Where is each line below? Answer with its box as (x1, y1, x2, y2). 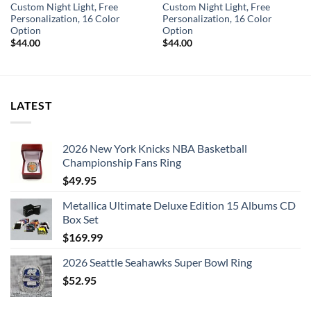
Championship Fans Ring (62, 155, 181, 169)
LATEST (10, 99, 53, 112)
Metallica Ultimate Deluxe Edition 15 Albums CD (62, 198, 296, 212)
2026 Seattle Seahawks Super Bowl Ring (62, 255, 252, 269)
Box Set (62, 212, 99, 226)
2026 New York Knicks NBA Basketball (62, 141, 247, 155)
